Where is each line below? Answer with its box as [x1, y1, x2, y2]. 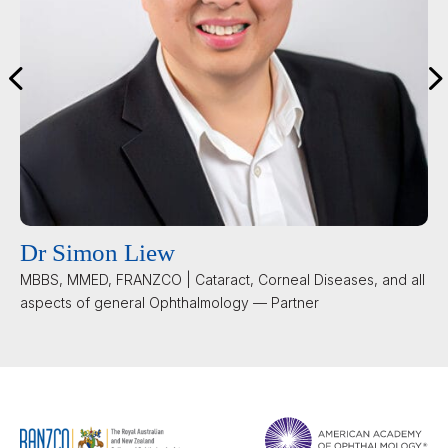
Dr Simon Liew [20, 238, 175, 266]
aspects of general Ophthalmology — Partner [20, 293, 319, 311]
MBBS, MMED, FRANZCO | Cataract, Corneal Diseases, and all [20, 270, 425, 288]
